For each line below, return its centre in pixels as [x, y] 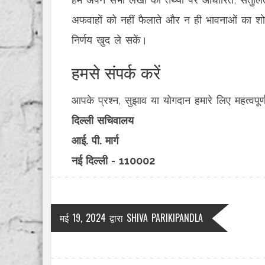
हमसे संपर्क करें [116, 72]
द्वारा [116, 218]
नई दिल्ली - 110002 [113, 161]
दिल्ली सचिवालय [103, 120]
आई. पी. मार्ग [95, 140]
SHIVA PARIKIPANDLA [165, 218]
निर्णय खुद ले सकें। [109, 40]
